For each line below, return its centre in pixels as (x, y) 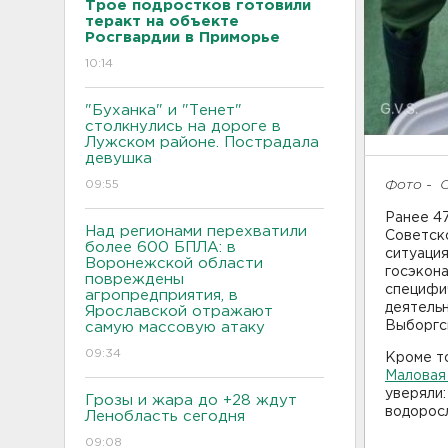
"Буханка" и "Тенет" (163, 110)
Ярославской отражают (179, 311)
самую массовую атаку (175, 327)
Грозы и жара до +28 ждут (191, 400)
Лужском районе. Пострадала (202, 142)
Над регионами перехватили (196, 231)
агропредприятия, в (161, 295)
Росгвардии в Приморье (182, 37)
